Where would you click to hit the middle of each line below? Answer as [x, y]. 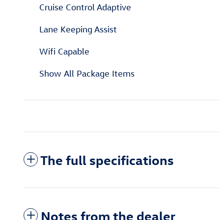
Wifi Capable [64, 51]
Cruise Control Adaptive [85, 7]
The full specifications [107, 159]
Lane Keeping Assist [78, 29]
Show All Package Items [87, 73]
